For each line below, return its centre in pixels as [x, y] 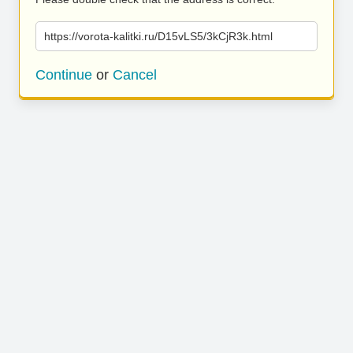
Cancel [135, 75]
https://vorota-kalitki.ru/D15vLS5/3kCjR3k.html [158, 36]
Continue [64, 75]
